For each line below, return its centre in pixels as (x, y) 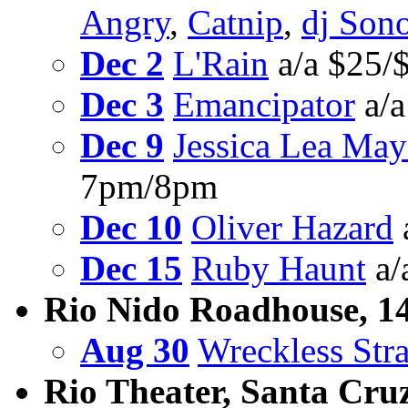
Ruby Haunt (279, 269)
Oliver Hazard (292, 228)
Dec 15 (131, 269)
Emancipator (264, 105)
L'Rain (221, 64)
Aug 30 (135, 351)
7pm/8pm (149, 187)
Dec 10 (131, 228)
